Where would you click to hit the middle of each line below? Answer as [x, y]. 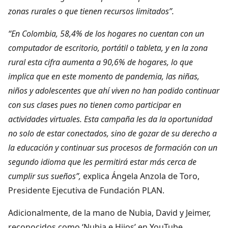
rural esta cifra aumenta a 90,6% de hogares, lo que [101, 62]
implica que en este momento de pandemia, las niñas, [104, 76]
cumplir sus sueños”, [45, 176]
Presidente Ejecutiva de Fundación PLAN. [86, 190]
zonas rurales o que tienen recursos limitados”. [91, 11]
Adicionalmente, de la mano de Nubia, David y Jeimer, [109, 212]
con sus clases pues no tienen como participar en [95, 105]
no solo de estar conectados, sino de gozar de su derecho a [112, 133]
